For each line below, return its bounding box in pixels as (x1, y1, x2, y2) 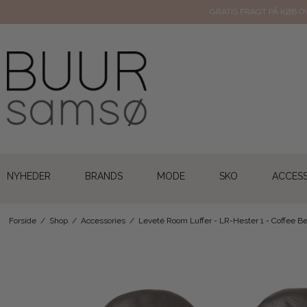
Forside (8, 215, 36, 225)
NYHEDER (7, 171, 51, 182)
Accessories (80, 215, 125, 225)
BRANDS (85, 171, 123, 182)
